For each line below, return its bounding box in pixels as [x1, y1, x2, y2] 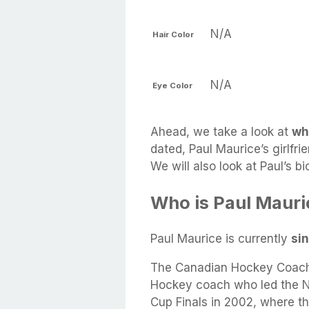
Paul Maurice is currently [150, 232, 291, 246]
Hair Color [152, 29, 194, 39]
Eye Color [152, 80, 192, 90]
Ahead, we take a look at [150, 125, 292, 139]
